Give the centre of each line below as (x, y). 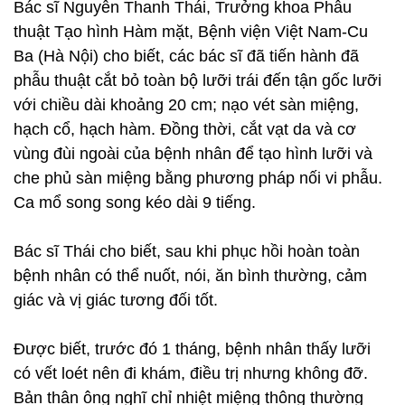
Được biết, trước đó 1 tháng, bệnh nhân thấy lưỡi (192, 349)
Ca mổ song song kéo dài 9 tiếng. (135, 202)
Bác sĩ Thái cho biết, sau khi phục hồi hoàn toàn (187, 251)
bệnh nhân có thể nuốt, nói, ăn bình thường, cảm (190, 276)
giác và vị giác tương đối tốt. (116, 300)
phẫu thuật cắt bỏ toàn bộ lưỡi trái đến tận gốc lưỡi (198, 80)
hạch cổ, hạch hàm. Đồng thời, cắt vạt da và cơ (185, 129)
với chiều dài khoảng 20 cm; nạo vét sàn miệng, (186, 105)
